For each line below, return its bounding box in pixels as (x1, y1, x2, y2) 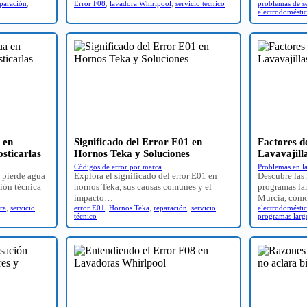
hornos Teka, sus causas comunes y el (74, 181, 212, 192)
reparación (153, 203, 187, 212)
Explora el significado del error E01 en (74, 170, 217, 181)
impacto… (74, 192, 113, 203)
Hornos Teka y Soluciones (74, 147, 190, 159)
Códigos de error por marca (74, 162, 162, 171)
